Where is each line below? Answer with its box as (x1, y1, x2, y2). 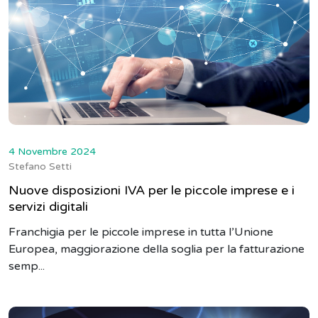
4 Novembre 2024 (9, 145, 96, 158)
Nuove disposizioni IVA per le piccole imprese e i (9, 182, 295, 198)
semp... (9, 258, 45, 273)
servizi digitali (9, 198, 88, 214)
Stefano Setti (9, 160, 72, 172)
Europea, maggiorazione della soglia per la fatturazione (9, 241, 305, 256)
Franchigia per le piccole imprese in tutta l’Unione (9, 224, 273, 239)
